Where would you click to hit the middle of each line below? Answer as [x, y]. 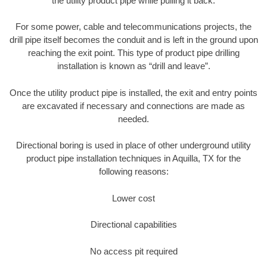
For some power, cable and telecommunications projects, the [133, 27]
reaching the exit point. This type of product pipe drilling [133, 53]
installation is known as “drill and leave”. [133, 66]
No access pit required [133, 251]
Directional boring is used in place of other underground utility [133, 145]
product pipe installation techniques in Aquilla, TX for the [133, 159]
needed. [133, 119]
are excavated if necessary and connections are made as [133, 105]
